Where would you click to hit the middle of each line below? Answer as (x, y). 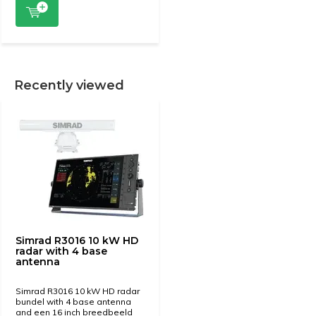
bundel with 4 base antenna (73, 302)
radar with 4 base (61, 251)
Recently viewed (69, 85)
